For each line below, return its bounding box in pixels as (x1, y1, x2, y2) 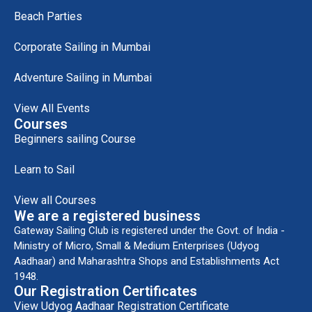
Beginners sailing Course (14, 132, 136, 146)
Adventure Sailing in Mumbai (14, 71, 152, 85)
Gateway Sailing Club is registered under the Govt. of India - (14, 224, 285, 237)
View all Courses (14, 194, 96, 208)
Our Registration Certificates (14, 283, 197, 300)
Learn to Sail (14, 163, 75, 177)
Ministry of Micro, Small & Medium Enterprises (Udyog (14, 240, 259, 253)
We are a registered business (14, 208, 201, 225)
